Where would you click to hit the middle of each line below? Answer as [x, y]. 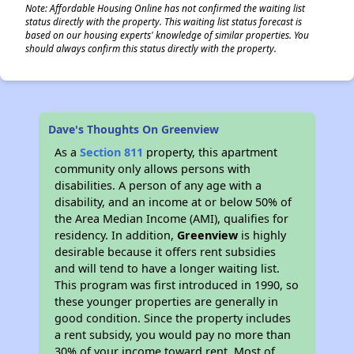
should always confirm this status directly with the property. [151, 48]
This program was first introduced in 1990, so [177, 285]
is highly [262, 235]
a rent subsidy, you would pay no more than [173, 335]
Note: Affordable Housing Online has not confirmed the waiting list [165, 8]
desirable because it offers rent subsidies [166, 252]
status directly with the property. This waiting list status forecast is [164, 21]
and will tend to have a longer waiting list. [168, 268]
